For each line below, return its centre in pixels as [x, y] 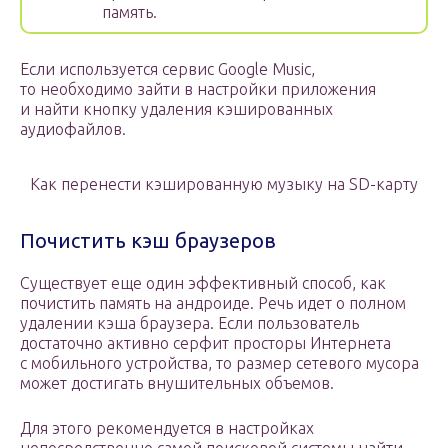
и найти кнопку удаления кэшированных [176, 109]
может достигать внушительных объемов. [177, 383]
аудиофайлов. [73, 129]
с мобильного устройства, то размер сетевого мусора [219, 363]
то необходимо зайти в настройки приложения [198, 89]
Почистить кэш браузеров [148, 241]
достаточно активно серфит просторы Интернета [205, 343]
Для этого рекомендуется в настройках [167, 428]
